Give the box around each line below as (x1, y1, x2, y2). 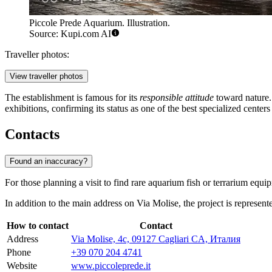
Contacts (5, 126, 59, 143)
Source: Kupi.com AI (29, 29, 111, 39)
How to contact (7, 220, 69, 231)
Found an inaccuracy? (10, 157, 87, 166)
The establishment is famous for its (5, 92, 140, 103)
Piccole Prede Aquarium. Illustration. (29, 18, 170, 29)
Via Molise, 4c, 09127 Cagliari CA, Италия (71, 234, 240, 245)
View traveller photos (10, 72, 83, 81)
